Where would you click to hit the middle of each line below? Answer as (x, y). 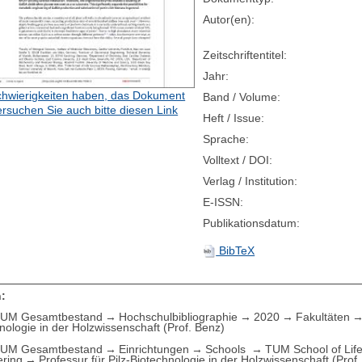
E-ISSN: (223, 202)
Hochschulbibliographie (179, 316)
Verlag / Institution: (250, 181)
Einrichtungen (154, 349)
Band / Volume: (242, 97)
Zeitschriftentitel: (245, 55)
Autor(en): (229, 20)
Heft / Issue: (234, 118)
